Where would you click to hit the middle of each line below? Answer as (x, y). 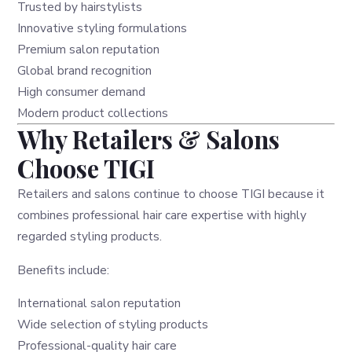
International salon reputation (99, 303)
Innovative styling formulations (103, 28)
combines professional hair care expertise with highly (162, 215)
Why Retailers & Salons (149, 139)
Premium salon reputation (89, 49)
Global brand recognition (85, 71)
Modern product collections (93, 113)
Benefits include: (64, 269)
